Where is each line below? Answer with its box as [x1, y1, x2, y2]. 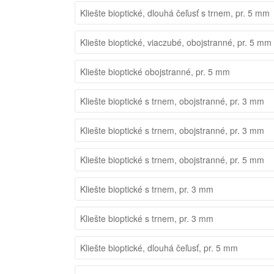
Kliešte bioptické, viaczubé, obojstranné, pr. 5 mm [80, 35, 272, 48]
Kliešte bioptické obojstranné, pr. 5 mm [80, 65, 230, 78]
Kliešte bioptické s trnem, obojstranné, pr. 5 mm [80, 153, 264, 166]
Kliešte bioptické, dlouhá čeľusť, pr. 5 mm [80, 241, 238, 254]
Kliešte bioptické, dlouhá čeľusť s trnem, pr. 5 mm [80, 6, 270, 19]
